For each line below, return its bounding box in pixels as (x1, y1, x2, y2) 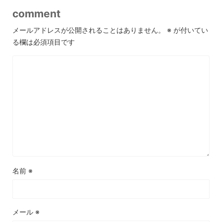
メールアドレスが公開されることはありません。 (12, 26, 165, 35)
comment (12, 7, 60, 20)
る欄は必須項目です (12, 38, 75, 47)
